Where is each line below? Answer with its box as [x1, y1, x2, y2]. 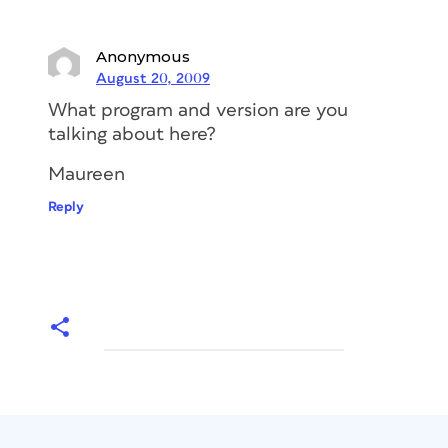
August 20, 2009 [96, 70, 210, 86]
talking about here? [48, 124, 216, 144]
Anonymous [96, 46, 190, 66]
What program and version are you [48, 100, 348, 120]
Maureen [48, 164, 125, 184]
